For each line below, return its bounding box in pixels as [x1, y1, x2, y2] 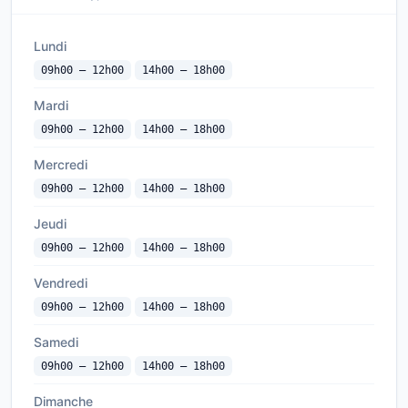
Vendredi [34, 275, 87, 291]
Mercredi [34, 157, 87, 172]
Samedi [34, 334, 78, 350]
